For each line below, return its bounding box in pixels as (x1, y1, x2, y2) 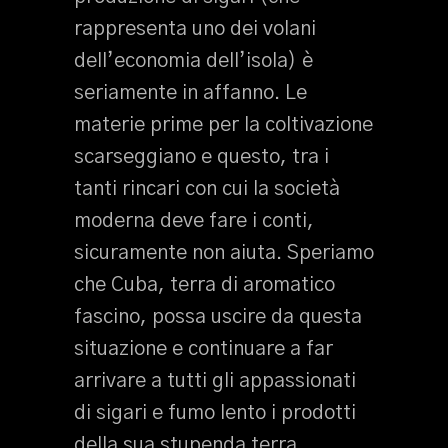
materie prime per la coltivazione (74, 115, 373, 135)
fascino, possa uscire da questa (74, 307, 362, 327)
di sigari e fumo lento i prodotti (74, 403, 356, 423)
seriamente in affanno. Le (74, 83, 307, 103)
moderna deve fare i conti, (74, 211, 314, 231)
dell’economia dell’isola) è (74, 51, 313, 71)
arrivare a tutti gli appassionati (74, 371, 356, 391)
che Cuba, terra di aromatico (74, 275, 335, 295)
